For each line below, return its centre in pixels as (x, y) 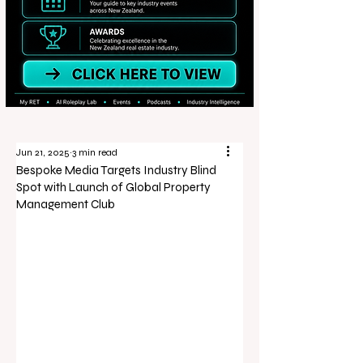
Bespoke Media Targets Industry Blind (116, 170)
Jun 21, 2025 (43, 152)
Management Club (66, 204)
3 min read (95, 152)
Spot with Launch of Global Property (113, 187)
